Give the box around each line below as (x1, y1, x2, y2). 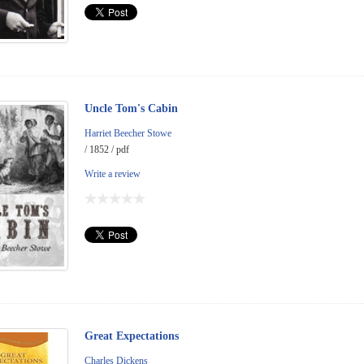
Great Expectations (84, 330, 179, 343)
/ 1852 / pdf (84, 143, 129, 155)
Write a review (84, 167, 141, 180)
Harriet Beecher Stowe (84, 127, 171, 139)
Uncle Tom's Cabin (84, 102, 178, 115)
